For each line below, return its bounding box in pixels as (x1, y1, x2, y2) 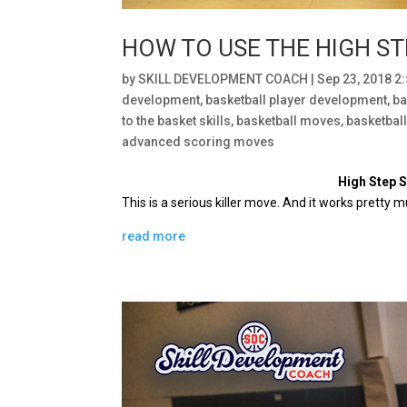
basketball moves (236, 114, 342, 129)
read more (122, 229, 186, 244)
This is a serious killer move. (122, 195, 283, 211)
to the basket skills (122, 114, 232, 129)
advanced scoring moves (122, 134, 275, 150)
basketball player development (205, 93, 388, 108)
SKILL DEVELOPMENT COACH (138, 72, 309, 87)
